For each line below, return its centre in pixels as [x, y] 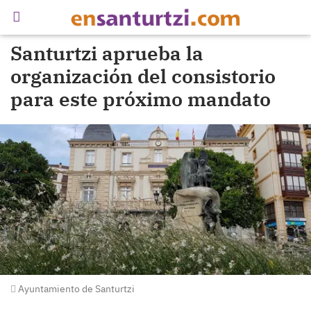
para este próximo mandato [141, 99]
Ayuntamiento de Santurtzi [75, 289]
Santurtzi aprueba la [107, 53]
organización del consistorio [143, 76]
